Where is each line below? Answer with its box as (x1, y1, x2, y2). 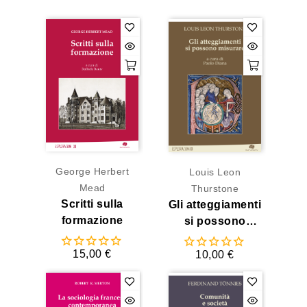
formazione (61, 214, 123, 226)
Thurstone (191, 183, 239, 195)
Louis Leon (189, 167, 241, 178)
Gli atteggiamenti (168, 199, 262, 211)
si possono (184, 215, 246, 228)
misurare (191, 232, 239, 244)
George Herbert (56, 165, 129, 177)
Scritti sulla (61, 197, 123, 210)
